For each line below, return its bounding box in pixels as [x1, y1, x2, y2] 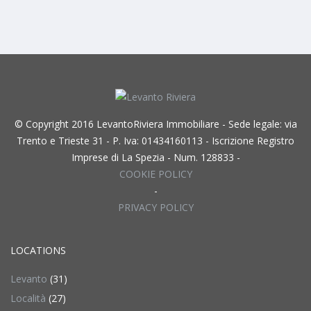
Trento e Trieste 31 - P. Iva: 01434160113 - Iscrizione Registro [17, 134, 294, 147]
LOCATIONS [10, 244, 66, 257]
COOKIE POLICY [119, 167, 192, 180]
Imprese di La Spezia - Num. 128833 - [71, 151, 240, 164]
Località [10, 292, 46, 305]
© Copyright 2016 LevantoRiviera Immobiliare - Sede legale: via [14, 117, 297, 131]
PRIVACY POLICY [117, 201, 194, 214]
